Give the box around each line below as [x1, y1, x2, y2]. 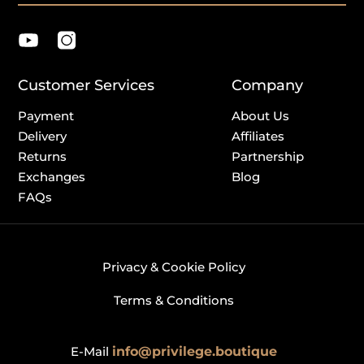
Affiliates [231, 128, 284, 145]
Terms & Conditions [114, 292, 234, 309]
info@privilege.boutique [112, 344, 277, 360]
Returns [18, 149, 67, 165]
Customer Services [18, 76, 154, 95]
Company [231, 76, 303, 95]
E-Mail [71, 344, 112, 360]
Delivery [18, 128, 67, 145]
